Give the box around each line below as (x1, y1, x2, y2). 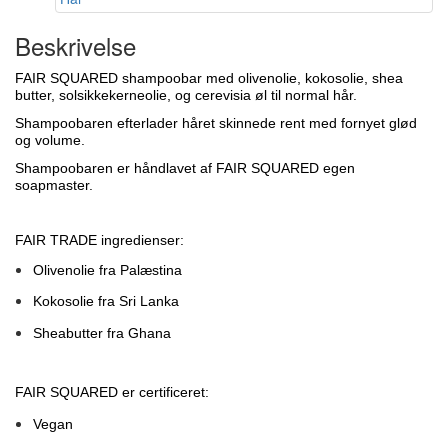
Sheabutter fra (32, 324, 128, 341)
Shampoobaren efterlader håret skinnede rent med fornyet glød (15, 114, 417, 131)
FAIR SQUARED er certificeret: (15, 384, 209, 401)
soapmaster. (15, 176, 93, 193)
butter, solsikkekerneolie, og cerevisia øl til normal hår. (15, 87, 357, 104)
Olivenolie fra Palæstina (32, 261, 182, 278)
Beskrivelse (15, 28, 136, 64)
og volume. (15, 131, 85, 148)
